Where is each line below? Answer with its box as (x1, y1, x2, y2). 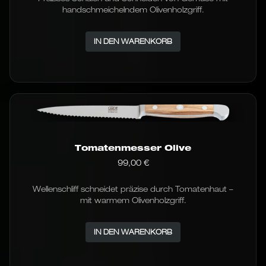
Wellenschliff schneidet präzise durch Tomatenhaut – (33, 184, 233, 194)
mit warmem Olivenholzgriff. (80, 195, 186, 205)
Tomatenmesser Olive (75, 142, 191, 153)
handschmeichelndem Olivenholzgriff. (62, 5, 204, 15)
